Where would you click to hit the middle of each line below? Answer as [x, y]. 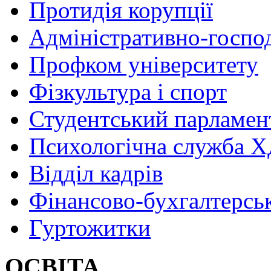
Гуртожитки [90, 227]
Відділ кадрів [96, 173]
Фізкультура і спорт [128, 91]
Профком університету [144, 64]
